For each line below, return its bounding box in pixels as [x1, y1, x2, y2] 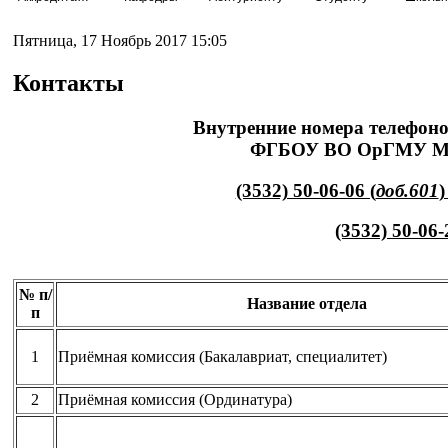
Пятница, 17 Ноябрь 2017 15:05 [13, 32, 227, 49]
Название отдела [246, 294, 367, 312]
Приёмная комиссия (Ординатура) [58, 390, 292, 408]
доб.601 [375, 179, 439, 201]
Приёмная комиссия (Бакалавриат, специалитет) [58, 347, 387, 365]
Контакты [13, 69, 124, 96]
